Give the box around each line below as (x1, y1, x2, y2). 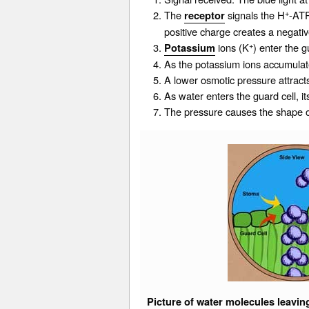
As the (164, 57, 195, 72)
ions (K (215, 40, 249, 55)
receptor (184, 8, 225, 23)
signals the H (225, 8, 285, 23)
